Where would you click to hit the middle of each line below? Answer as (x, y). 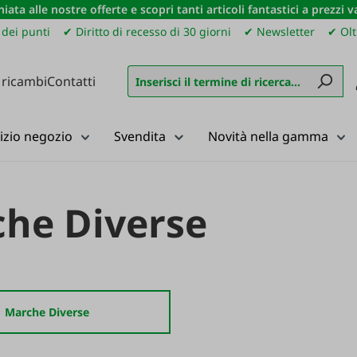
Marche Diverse (47, 312)
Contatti (71, 81)
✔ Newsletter (280, 31)
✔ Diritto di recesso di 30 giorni (147, 31)
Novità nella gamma (268, 136)
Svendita (140, 136)
